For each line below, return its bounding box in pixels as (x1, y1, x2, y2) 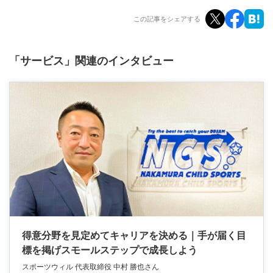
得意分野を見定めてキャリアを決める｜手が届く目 (22, 230, 246, 241)
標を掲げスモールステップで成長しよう (22, 245, 197, 256)
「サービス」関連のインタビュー (9, 55, 174, 68)
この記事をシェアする (133, 15, 200, 23)
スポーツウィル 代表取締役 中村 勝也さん (22, 263, 159, 272)
